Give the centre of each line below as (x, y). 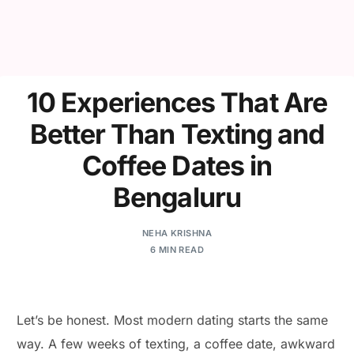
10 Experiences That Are (177, 102)
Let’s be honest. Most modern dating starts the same (173, 320)
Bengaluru (177, 197)
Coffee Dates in (177, 165)
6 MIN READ (177, 249)
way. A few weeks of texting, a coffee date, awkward (176, 344)
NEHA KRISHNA (177, 233)
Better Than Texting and (177, 134)
